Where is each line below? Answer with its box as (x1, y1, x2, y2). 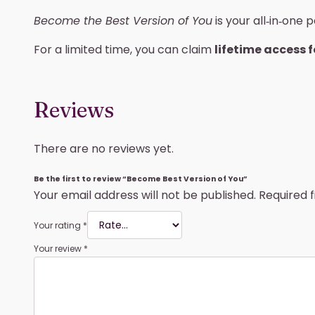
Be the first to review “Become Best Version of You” (34, 173, 247, 184)
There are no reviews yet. (34, 140, 174, 157)
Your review (34, 242, 84, 255)
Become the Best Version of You (34, 12, 212, 29)
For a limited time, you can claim (34, 41, 214, 58)
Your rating (34, 219, 83, 231)
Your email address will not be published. (34, 186, 256, 203)
